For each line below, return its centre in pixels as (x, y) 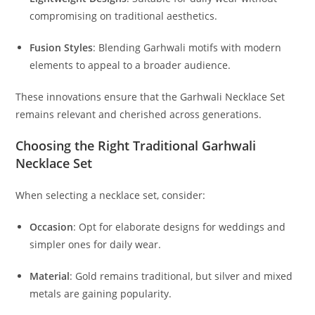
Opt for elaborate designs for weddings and (182, 227)
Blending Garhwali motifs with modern (190, 48)
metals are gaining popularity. (101, 294)
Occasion (52, 227)
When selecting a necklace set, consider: (111, 195)
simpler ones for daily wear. (96, 245)
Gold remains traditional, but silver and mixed (184, 276)
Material (50, 276)
